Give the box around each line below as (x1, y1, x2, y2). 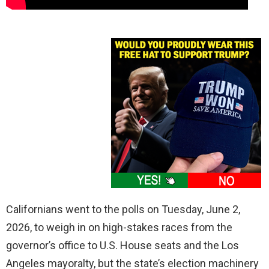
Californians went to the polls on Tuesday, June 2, (6, 203, 240, 216)
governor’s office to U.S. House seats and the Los (6, 239, 239, 252)
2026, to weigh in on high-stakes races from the (6, 221, 232, 234)
